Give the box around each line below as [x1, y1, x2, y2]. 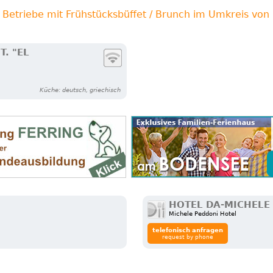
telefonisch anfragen [152, 227, 224, 234]
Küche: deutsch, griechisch [40, 87, 121, 94]
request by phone [162, 234, 214, 241]
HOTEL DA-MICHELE [169, 199, 271, 211]
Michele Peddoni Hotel [169, 210, 237, 218]
